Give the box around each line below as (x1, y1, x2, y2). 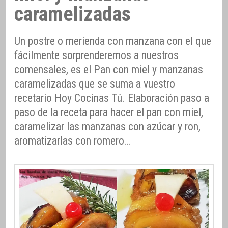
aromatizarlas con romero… (14, 134, 130, 147)
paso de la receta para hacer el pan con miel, (14, 105, 203, 119)
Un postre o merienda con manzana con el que (14, 34, 211, 47)
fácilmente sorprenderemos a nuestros (14, 48, 179, 62)
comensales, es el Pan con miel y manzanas (14, 63, 203, 76)
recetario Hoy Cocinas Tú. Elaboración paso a (14, 91, 209, 104)
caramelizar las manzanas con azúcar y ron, (14, 120, 201, 133)
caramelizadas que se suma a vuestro (14, 77, 175, 90)
